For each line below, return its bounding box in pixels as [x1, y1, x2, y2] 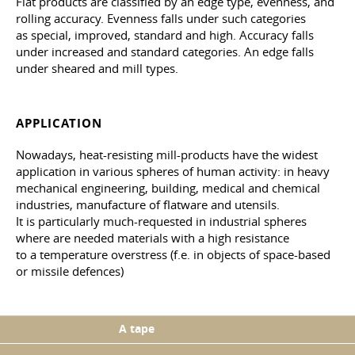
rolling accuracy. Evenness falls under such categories [16, 10, 306, 26]
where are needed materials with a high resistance [16, 229, 289, 246]
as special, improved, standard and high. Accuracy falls [16, 26, 314, 43]
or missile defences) [16, 262, 124, 279]
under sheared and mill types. [16, 59, 178, 76]
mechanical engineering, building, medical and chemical [16, 179, 320, 196]
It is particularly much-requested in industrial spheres [16, 212, 307, 229]
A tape [119, 321, 155, 336]
